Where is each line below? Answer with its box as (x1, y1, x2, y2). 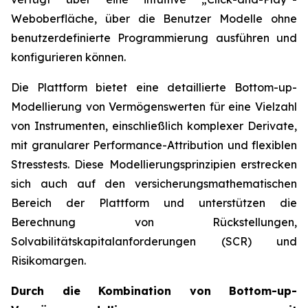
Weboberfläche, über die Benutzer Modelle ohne (11, 12, 297, 26)
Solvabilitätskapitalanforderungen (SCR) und (11, 234, 297, 249)
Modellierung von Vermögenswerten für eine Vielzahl (11, 100, 297, 114)
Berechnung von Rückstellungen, (11, 215, 297, 230)
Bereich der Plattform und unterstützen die (11, 196, 297, 210)
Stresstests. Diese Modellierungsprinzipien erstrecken (11, 157, 297, 172)
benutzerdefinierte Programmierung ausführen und (11, 31, 297, 45)
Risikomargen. (11, 254, 86, 268)
